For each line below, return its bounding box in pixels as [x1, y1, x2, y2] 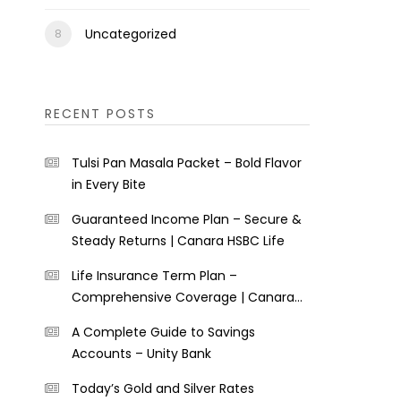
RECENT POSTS [44, 105, 156, 123]
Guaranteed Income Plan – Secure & [71, 210, 302, 228]
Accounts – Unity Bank [71, 345, 211, 363]
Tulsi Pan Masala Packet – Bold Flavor [71, 154, 302, 172]
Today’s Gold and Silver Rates [71, 380, 254, 397]
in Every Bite [71, 175, 146, 193]
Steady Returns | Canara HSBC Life [71, 232, 285, 250]
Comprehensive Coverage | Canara [71, 288, 294, 306]
